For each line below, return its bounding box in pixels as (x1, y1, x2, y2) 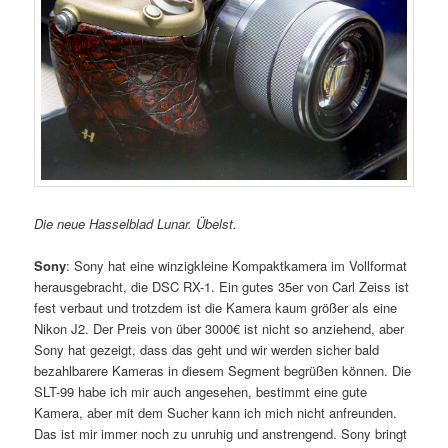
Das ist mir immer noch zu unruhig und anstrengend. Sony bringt (34, 424, 408, 444)
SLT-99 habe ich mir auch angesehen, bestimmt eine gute (34, 382, 368, 402)
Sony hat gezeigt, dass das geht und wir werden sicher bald (34, 340, 380, 360)
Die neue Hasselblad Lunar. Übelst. (34, 213, 238, 233)
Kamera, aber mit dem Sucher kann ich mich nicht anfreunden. (34, 403, 398, 423)
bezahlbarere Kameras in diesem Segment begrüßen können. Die (34, 361, 412, 381)
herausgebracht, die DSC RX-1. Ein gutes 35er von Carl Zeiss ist (34, 277, 410, 297)
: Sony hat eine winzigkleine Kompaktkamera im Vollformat (66, 256, 408, 276)
